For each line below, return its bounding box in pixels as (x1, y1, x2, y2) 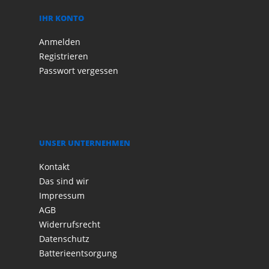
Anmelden (39, 36, 80, 47)
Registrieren (39, 50, 88, 62)
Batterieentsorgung (39, 247, 117, 259)
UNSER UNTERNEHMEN (39, 138, 130, 148)
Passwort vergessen (39, 65, 118, 76)
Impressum (39, 190, 85, 201)
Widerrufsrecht (39, 219, 100, 230)
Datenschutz (39, 233, 89, 244)
